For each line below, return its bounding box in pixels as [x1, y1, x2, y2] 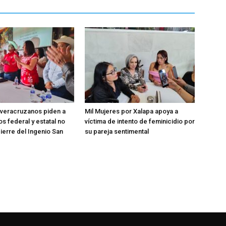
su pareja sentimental [85, 128, 149, 135]
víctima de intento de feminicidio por [85, 118, 195, 125]
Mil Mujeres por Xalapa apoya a [85, 107, 178, 115]
